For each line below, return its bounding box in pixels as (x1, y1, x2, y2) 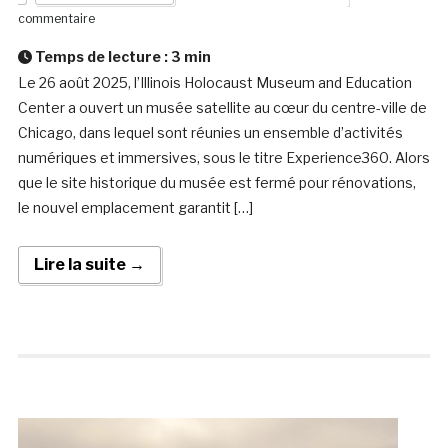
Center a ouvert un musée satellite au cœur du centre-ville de (17, 99, 427, 117)
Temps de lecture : (31, 48, 171, 66)
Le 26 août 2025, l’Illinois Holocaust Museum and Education (17, 74, 412, 92)
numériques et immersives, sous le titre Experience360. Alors (17, 149, 430, 167)
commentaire (17, 11, 95, 27)
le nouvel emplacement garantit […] (17, 199, 253, 217)
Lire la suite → (33, 255, 145, 275)
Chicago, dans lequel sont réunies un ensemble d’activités (17, 124, 403, 142)
